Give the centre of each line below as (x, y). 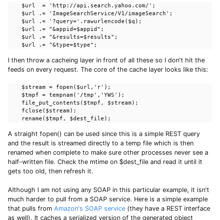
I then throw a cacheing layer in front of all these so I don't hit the (106, 60)
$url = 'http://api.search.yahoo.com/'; (82, 5)
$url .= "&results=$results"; (63, 37)
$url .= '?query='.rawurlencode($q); (75, 21)
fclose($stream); (42, 110)
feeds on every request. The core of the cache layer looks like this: (108, 69)
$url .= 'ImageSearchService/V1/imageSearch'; (90, 13)
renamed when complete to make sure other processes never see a (108, 152)
